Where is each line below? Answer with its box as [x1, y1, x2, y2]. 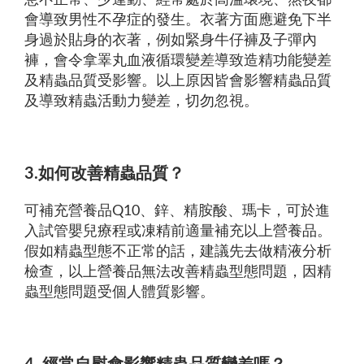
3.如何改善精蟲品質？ [24, 166, 184, 182]
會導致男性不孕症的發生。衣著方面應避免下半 [24, 13, 331, 28]
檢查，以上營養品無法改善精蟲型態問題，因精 [24, 265, 331, 279]
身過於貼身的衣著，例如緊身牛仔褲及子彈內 [24, 33, 317, 48]
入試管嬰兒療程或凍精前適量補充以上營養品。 [24, 224, 331, 239]
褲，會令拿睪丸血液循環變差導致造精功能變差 [24, 54, 331, 68]
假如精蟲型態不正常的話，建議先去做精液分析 [24, 245, 331, 259]
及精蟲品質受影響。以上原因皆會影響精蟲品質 [24, 74, 331, 89]
